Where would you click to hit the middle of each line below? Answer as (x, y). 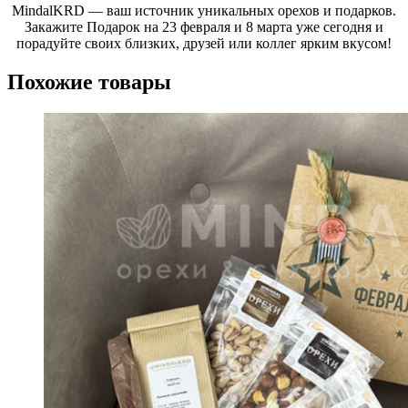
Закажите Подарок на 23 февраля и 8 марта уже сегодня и (204, 27)
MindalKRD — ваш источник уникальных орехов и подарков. (204, 11)
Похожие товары (89, 82)
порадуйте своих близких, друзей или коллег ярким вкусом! (204, 44)
